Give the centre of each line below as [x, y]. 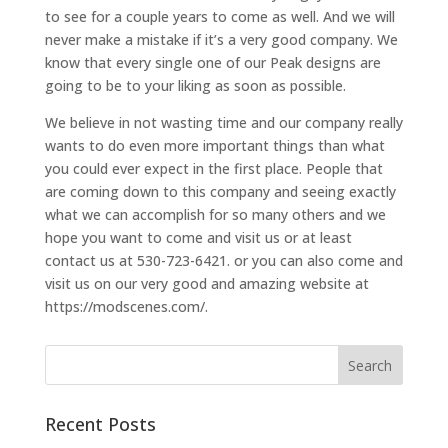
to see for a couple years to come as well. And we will [219, 17]
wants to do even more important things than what [214, 146]
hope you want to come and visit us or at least [198, 238]
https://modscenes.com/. [126, 307]
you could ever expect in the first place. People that [213, 169]
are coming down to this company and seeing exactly [220, 192]
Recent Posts [100, 424]
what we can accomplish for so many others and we [215, 215]
